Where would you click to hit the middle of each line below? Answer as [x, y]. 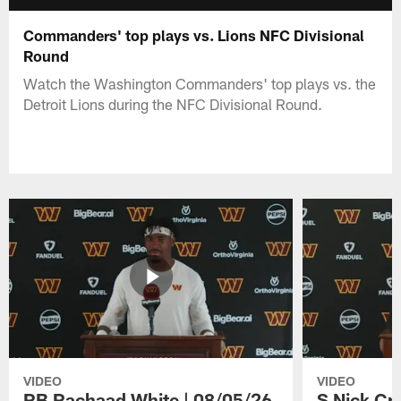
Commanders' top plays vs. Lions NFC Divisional [194, 34]
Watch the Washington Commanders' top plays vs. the [200, 83]
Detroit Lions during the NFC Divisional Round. [173, 103]
